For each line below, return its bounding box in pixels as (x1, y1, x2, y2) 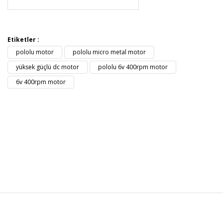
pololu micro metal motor (73, 48, 146, 56)
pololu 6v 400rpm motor (98, 63, 168, 71)
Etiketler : (7, 35, 39, 44)
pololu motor (16, 48, 54, 56)
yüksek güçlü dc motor (16, 63, 79, 71)
